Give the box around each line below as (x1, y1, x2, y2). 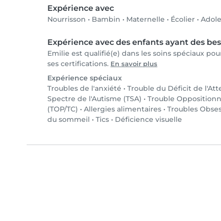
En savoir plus (110, 60, 157, 68)
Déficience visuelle (115, 115, 182, 124)
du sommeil (47, 115, 90, 124)
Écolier (171, 15, 195, 24)
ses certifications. (47, 59, 110, 69)
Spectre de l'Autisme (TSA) (47, 94, 142, 104)
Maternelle (126, 15, 165, 24)
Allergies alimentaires (84, 105, 161, 114)
